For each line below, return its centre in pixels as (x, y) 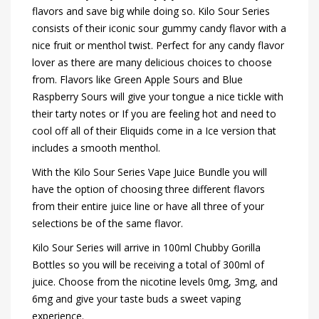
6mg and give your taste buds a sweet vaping (136, 299)
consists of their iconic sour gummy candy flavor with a (159, 28)
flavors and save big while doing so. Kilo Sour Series (151, 11)
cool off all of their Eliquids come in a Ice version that (154, 131)
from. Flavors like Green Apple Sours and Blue (137, 80)
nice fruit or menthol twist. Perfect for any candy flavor (158, 46)
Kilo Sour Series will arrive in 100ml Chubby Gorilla (146, 248)
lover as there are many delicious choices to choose (152, 63)
